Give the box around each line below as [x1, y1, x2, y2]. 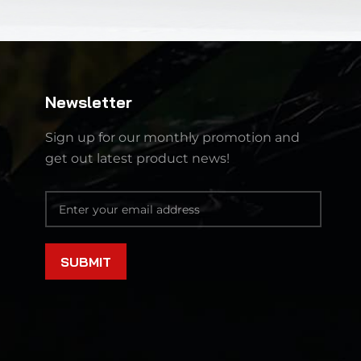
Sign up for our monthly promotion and [44, 129, 300, 145]
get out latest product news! [44, 150, 230, 166]
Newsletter [44, 91, 132, 112]
